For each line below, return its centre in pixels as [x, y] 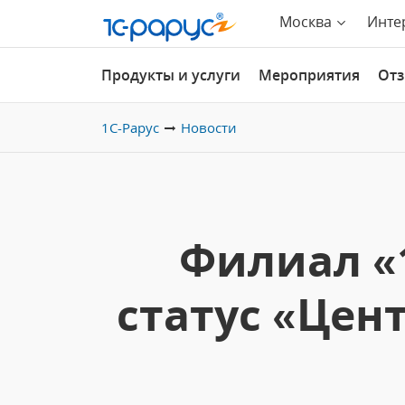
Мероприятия [309, 75]
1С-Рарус [130, 127]
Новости [209, 127]
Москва [306, 22]
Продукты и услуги [171, 75]
